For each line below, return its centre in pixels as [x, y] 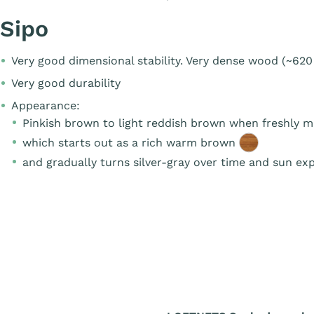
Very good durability [66, 83]
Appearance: [46, 105]
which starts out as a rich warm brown [131, 142]
